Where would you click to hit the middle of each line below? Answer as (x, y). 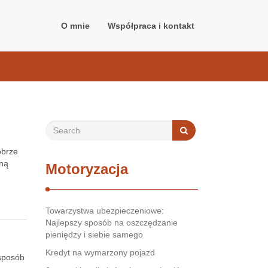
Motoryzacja (87, 169)
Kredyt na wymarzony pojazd (100, 252)
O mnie (75, 26)
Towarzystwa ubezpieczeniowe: (105, 211)
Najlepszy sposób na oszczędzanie (112, 223)
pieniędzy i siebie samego (94, 234)
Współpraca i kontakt (151, 26)
